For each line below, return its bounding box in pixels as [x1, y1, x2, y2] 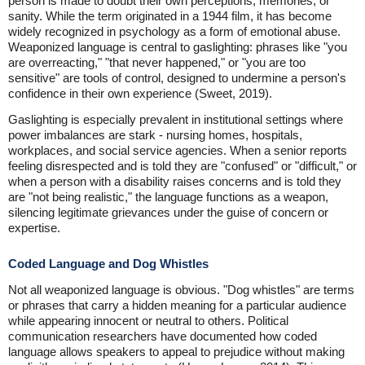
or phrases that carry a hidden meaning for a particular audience [8, 298, 346, 312]
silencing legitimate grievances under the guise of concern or [8, 205, 328, 219]
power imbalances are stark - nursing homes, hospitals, [8, 128, 302, 142]
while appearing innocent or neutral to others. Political [8, 314, 288, 328]
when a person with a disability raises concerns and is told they [8, 174, 341, 188]
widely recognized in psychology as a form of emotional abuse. [8, 24, 341, 38]
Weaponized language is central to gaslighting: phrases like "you [8, 40, 347, 54]
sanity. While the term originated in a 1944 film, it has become [8, 9, 332, 23]
